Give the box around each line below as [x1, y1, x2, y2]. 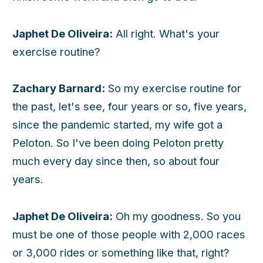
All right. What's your [113, 26, 220, 40]
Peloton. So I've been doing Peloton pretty [12, 136, 224, 150]
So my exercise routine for [105, 82, 241, 95]
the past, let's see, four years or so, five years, [12, 100, 247, 113]
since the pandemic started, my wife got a [12, 118, 222, 131]
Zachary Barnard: [12, 82, 105, 95]
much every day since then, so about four [12, 154, 220, 168]
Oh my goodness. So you [113, 209, 241, 222]
